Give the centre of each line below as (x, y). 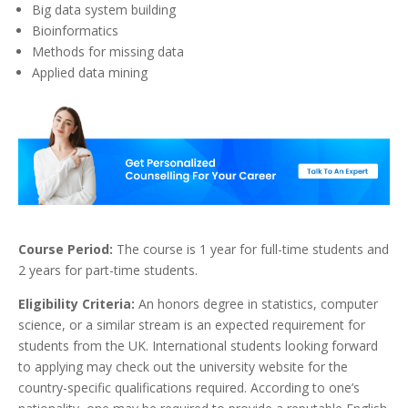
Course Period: (66, 250)
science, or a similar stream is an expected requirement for (192, 325)
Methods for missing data (108, 52)
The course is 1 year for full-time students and (251, 250)
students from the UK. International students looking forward (198, 346)
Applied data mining (90, 73)
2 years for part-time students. (108, 270)
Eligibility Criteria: (76, 304)
